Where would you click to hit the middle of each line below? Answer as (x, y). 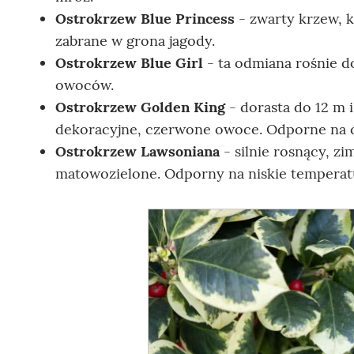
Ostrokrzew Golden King (140, 107)
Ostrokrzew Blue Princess (145, 19)
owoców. (87, 85)
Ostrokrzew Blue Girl (129, 63)
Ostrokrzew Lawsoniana (137, 152)
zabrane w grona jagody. (137, 41)
